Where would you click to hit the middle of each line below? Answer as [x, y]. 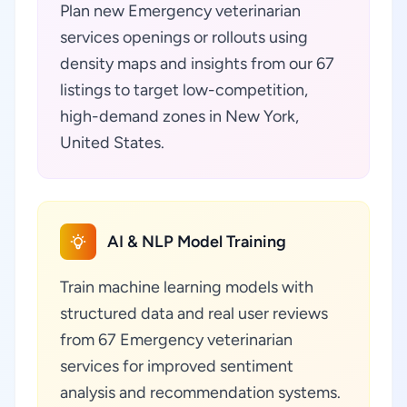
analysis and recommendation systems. [200, 392]
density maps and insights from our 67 [197, 64]
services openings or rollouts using [184, 37]
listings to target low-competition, [184, 90]
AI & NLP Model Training [197, 242]
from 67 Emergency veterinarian [176, 340]
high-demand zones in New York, [179, 116]
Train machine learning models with [187, 287]
